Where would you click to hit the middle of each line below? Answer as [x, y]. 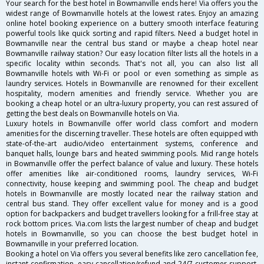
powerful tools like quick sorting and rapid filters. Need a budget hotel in [132, 33]
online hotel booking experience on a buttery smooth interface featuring [132, 23]
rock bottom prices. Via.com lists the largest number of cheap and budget [132, 223]
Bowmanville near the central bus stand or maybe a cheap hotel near [132, 43]
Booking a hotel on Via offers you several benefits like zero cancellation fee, [132, 253]
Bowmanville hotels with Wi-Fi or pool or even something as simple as [132, 73]
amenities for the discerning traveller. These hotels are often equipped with [132, 133]
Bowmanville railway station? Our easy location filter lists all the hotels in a [132, 53]
